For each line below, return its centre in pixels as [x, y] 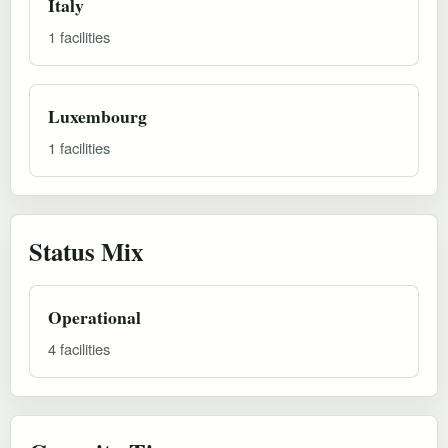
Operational [94, 316]
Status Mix [86, 250]
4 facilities [79, 348]
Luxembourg [97, 115]
